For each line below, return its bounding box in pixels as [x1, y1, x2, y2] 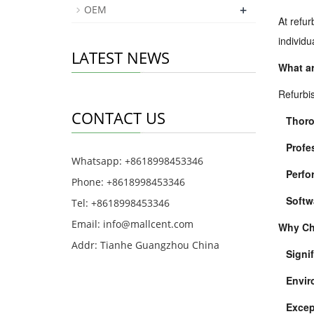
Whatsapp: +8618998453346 [71, 154, 203, 168]
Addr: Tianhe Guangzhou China [71, 238, 219, 252]
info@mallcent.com [103, 217, 193, 231]
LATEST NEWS [71, 47, 170, 68]
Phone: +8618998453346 [71, 175, 185, 189]
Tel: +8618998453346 [71, 196, 170, 210]
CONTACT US [71, 107, 165, 128]
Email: [71, 217, 103, 231]
